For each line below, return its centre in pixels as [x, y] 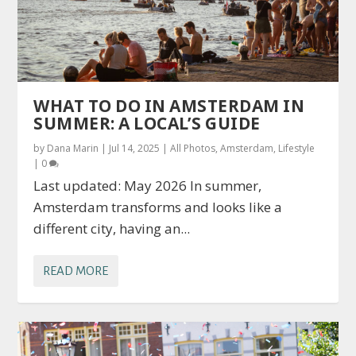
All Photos [193, 148]
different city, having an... [112, 228]
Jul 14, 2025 [135, 148]
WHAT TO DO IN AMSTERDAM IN [169, 105]
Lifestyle [297, 148]
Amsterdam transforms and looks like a [158, 207]
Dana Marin [73, 148]
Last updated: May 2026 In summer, [148, 185]
